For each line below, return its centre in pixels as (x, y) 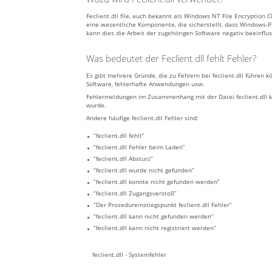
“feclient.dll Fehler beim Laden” (139, 147)
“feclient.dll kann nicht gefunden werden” (154, 216)
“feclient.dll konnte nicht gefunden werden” (157, 182)
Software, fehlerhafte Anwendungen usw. (145, 84)
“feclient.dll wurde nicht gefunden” (144, 170)
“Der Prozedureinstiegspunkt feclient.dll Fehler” (163, 205)
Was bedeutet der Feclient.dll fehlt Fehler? (171, 59)
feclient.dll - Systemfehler (129, 255)
